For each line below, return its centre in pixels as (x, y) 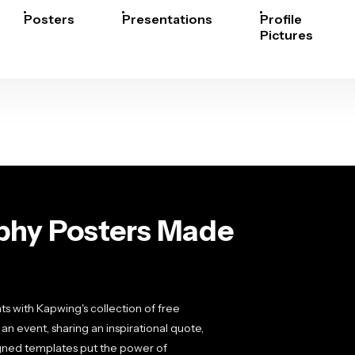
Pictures (286, 35)
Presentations (167, 19)
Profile (281, 19)
